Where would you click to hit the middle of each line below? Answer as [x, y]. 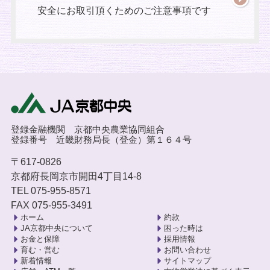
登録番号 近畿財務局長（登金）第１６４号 [101, 140]
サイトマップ [188, 261]
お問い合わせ [188, 250]
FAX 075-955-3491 [51, 205]
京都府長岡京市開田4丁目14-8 [76, 176]
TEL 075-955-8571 [51, 191]
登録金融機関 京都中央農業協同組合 [87, 130]
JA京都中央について [57, 228]
